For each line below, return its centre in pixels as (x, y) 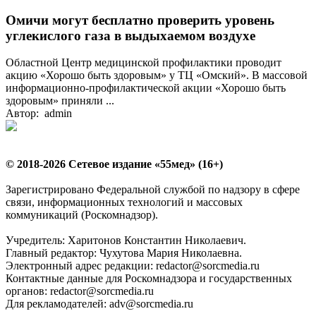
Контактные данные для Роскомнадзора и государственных (149, 279)
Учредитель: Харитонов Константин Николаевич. (126, 241)
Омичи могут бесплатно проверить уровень (140, 20)
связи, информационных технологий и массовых (124, 202)
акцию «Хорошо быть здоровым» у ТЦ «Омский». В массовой (157, 75)
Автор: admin (39, 114)
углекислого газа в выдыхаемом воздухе (130, 35)
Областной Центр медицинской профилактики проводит (144, 63)
